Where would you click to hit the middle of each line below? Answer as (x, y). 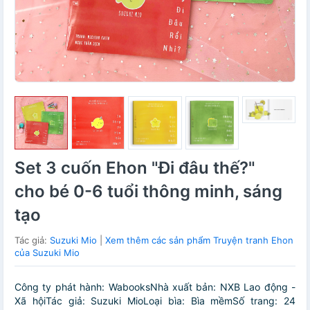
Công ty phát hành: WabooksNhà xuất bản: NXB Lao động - (155, 287)
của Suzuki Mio (47, 253)
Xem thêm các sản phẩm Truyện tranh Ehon (199, 240)
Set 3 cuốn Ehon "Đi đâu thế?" (135, 168)
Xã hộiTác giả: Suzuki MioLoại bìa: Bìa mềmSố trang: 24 (155, 301)
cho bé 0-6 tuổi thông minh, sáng (148, 192)
